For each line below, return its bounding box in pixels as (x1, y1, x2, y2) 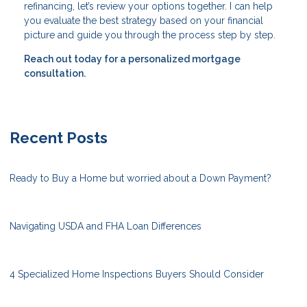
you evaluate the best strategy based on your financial (24, 14, 263, 26)
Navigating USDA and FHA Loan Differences (10, 220, 201, 232)
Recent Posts (10, 128, 108, 147)
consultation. (24, 67, 86, 79)
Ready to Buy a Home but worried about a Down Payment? (10, 172, 271, 184)
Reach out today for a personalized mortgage (24, 53, 241, 64)
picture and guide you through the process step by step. (24, 29, 275, 40)
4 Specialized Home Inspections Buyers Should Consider (10, 268, 264, 280)
